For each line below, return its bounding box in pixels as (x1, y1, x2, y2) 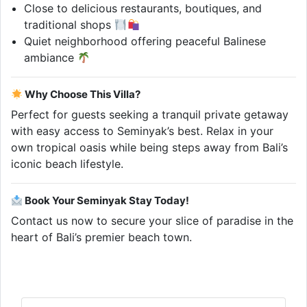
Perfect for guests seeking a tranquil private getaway (11, 108, 288, 121)
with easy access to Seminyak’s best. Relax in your (11, 124, 273, 138)
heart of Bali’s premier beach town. (11, 230, 192, 244)
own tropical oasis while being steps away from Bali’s (11, 140, 288, 154)
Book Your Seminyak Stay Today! (23, 194, 190, 207)
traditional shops (24, 18, 115, 32)
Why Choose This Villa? (23, 88, 141, 101)
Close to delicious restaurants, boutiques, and (24, 1, 262, 15)
